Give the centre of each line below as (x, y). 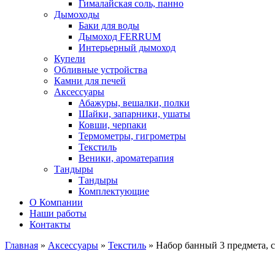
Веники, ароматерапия (126, 158)
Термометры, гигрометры (132, 136)
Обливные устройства (101, 70)
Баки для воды (109, 25)
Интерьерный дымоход (127, 48)
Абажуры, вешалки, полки (134, 103)
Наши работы (58, 213)
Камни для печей (90, 81)
